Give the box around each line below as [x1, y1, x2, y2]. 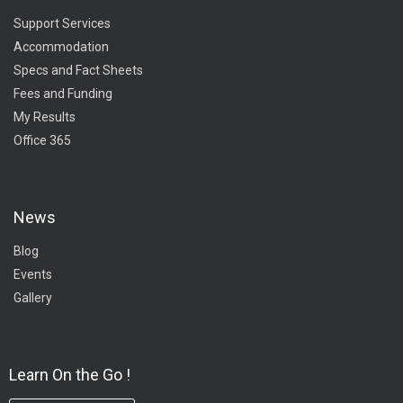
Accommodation [13, 39, 109, 54]
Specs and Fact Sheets [13, 62, 143, 77]
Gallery [13, 290, 52, 305]
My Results [13, 109, 76, 124]
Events [13, 266, 52, 282]
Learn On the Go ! [9, 364, 130, 384]
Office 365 [13, 132, 71, 148]
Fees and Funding [13, 85, 112, 101]
